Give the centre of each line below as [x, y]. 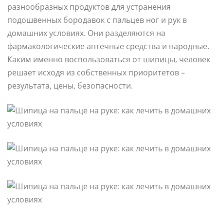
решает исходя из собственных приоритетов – [96, 72]
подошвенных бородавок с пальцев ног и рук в [97, 20]
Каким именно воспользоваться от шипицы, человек [109, 59]
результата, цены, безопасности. [70, 85]
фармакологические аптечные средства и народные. [108, 46]
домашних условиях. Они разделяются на [86, 33]
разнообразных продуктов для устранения [89, 7]
